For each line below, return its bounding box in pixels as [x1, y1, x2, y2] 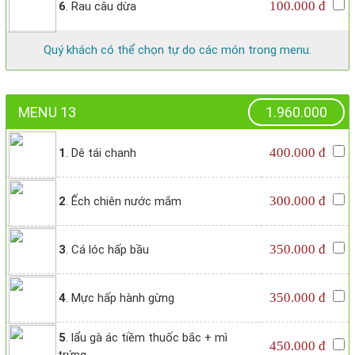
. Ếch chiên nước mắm [66, 194, 181, 209]
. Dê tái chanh [66, 146, 136, 161]
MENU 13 [18, 104, 76, 121]
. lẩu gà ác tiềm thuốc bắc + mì [66, 330, 227, 345]
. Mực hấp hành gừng [66, 291, 174, 306]
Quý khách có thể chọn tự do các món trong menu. [44, 43, 311, 58]
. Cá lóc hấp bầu [66, 242, 149, 258]
